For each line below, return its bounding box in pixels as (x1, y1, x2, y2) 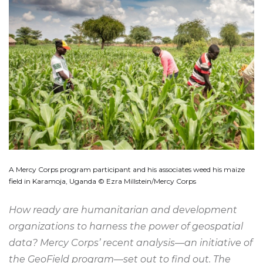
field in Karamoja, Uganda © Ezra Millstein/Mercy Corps (9, 177, 196, 186)
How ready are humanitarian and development (9, 204, 237, 215)
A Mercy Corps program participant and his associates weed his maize (9, 165, 245, 174)
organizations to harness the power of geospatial (9, 221, 243, 232)
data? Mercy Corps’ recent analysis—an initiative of (9, 237, 252, 248)
